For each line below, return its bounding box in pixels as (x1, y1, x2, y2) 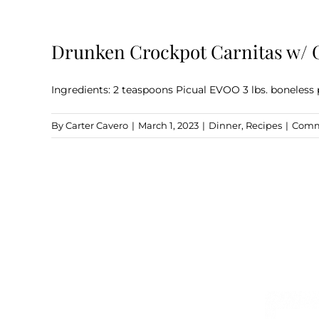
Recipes (246, 120, 282, 131)
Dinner (209, 120, 241, 131)
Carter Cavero (66, 120, 128, 131)
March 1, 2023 (138, 120, 199, 131)
